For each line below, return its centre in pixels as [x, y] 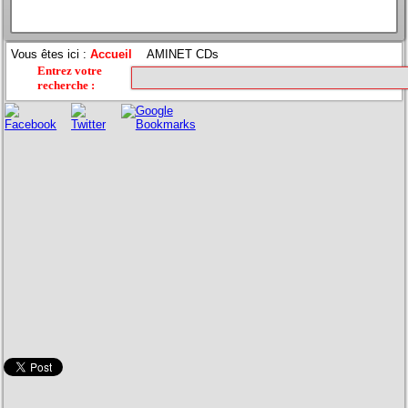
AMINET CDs [182, 54]
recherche [63, 85]
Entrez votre [70, 70]
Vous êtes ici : [51, 54]
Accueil [112, 54]
